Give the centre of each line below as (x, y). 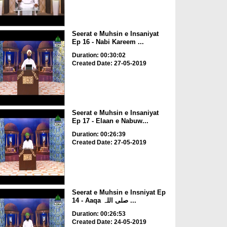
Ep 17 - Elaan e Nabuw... (110, 121)
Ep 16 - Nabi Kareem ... (108, 42)
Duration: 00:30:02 (99, 55)
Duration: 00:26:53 (99, 214)
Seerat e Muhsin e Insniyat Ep (119, 192)
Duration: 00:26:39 (99, 135)
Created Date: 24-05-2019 (109, 222)
